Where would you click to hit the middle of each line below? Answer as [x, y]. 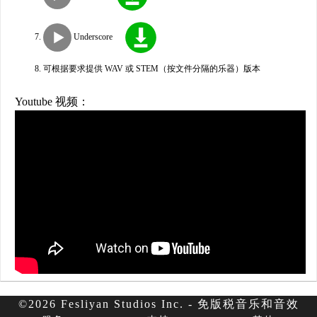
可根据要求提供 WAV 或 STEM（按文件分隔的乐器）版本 [152, 69]
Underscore [92, 36]
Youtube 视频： [52, 102]
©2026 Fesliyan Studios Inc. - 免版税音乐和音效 [158, 304]
